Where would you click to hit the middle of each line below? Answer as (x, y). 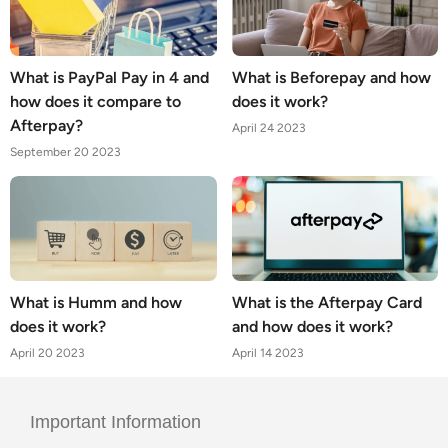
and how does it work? (312, 327)
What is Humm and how (96, 303)
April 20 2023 (47, 353)
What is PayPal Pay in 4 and (109, 78)
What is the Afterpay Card (326, 303)
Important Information (115, 422)
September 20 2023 (65, 152)
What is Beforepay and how (331, 78)
